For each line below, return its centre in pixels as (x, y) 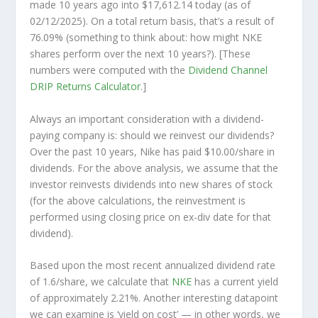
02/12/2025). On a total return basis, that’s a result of (152, 21)
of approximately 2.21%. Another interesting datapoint (154, 297)
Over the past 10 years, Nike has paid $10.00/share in (153, 151)
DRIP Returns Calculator (86, 87)
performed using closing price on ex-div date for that (151, 216)
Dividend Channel (228, 70)
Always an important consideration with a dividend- (147, 119)
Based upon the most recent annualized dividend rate (153, 265)
